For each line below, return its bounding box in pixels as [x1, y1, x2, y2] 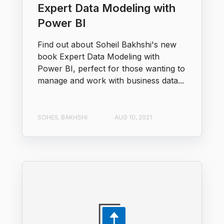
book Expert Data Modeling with [37, 51, 159, 62]
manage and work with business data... [37, 75, 184, 86]
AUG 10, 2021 [114, 113, 152, 121]
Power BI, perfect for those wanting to [37, 63, 185, 74]
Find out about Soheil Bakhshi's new [37, 39, 176, 50]
